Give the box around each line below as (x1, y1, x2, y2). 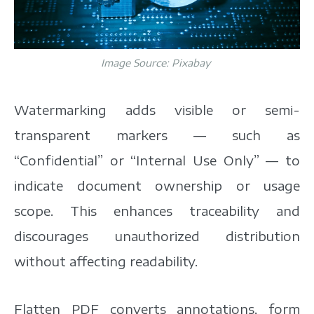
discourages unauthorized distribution (14, 227, 300, 244)
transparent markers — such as (14, 126, 300, 143)
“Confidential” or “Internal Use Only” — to (14, 151, 300, 168)
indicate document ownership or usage (14, 177, 300, 193)
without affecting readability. (14, 252, 198, 269)
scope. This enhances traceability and (14, 202, 300, 219)
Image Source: (100, 56, 172, 69)
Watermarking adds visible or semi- (14, 101, 300, 118)
